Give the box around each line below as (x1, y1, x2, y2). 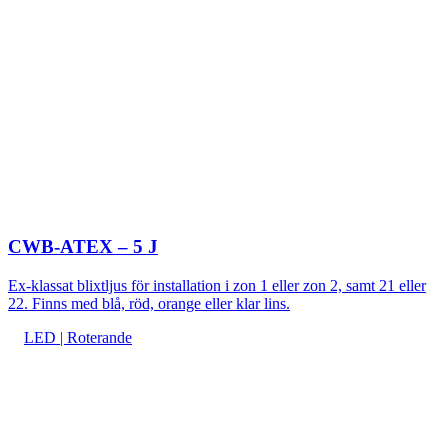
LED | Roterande (24, 328, 132, 346)
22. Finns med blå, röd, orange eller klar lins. (8, 294, 290, 312)
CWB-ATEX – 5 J (8, 235, 158, 257)
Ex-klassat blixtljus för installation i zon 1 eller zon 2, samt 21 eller (8, 276, 426, 294)
